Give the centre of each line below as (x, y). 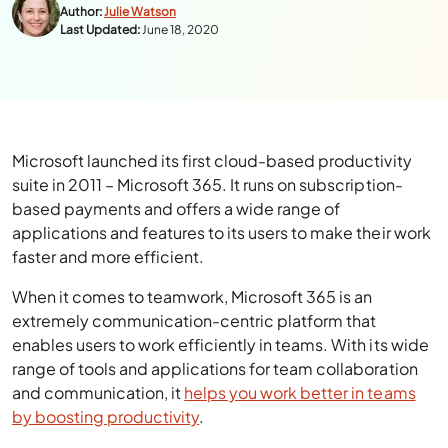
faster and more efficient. (108, 256)
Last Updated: (100, 29)
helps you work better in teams (300, 392)
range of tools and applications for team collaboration (215, 368)
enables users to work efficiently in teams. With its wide (220, 344)
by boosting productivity (106, 416)
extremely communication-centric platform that (194, 320)
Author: (81, 11)
